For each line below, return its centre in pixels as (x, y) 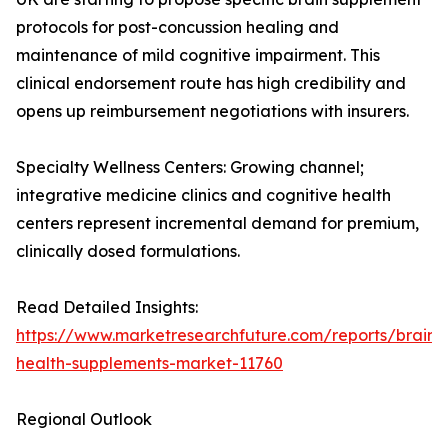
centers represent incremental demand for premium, (217, 223)
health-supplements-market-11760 (149, 363)
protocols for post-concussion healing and (177, 27)
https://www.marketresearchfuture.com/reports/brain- (229, 335)
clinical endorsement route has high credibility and (211, 83)
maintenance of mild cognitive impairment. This (198, 55)
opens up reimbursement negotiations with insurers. (212, 111)
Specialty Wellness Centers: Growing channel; (190, 167)
